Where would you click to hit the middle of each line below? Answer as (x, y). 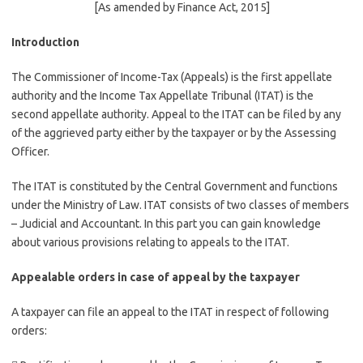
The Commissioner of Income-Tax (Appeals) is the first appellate (172, 77)
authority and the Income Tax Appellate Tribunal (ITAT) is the (162, 96)
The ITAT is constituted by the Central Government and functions (175, 186)
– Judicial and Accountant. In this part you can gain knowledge (166, 224)
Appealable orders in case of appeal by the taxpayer (156, 277)
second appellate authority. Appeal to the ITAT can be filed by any (176, 114)
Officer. (30, 152)
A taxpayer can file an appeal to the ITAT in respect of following (170, 312)
